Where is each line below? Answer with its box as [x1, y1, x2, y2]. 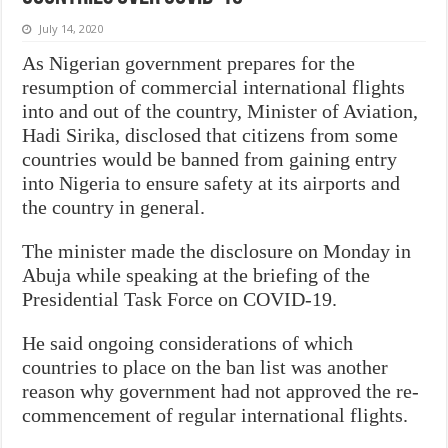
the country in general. [22, 195, 206, 218]
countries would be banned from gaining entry [22, 147, 398, 170]
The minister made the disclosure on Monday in [22, 239, 412, 262]
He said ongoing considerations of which [22, 331, 354, 354]
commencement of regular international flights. [22, 403, 409, 426]
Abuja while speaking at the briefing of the [22, 263, 371, 286]
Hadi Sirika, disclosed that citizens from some [22, 123, 399, 146]
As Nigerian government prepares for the [22, 51, 356, 74]
